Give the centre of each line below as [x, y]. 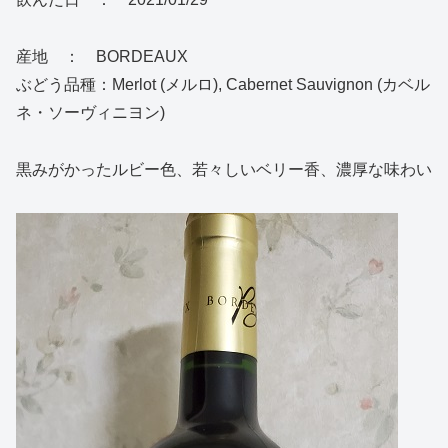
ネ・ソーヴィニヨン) [90, 113]
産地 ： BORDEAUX [102, 57]
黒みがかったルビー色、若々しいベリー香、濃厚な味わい [224, 169]
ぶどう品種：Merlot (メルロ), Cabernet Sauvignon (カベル [223, 85]
